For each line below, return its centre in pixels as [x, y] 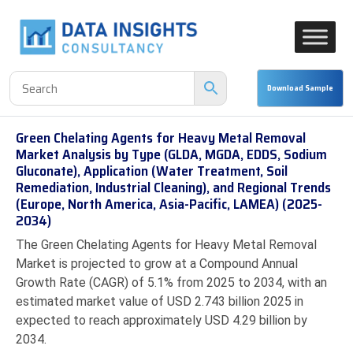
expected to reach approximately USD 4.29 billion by [162, 320]
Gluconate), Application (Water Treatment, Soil [152, 171]
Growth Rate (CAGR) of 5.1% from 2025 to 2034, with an [171, 282]
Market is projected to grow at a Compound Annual [157, 264]
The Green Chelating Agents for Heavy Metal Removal [166, 245]
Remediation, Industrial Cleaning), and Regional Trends [173, 188]
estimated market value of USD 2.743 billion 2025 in [160, 301]
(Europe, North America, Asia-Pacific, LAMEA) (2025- [169, 204]
